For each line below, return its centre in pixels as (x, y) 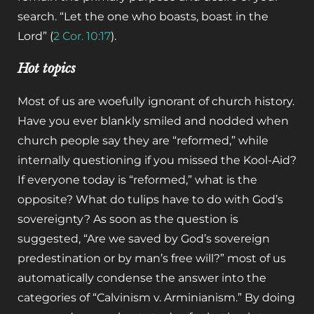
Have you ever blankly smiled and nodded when (153, 121)
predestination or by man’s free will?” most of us (152, 258)
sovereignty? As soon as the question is (128, 219)
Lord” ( (35, 36)
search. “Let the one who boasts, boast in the (143, 16)
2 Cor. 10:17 (82, 36)
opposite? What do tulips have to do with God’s (150, 199)
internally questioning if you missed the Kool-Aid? (157, 160)
